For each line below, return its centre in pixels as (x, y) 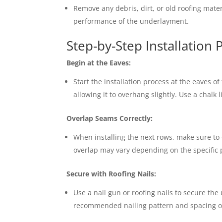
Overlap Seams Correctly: (110, 118)
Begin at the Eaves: (99, 63)
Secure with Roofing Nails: (111, 174)
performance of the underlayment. (131, 21)
